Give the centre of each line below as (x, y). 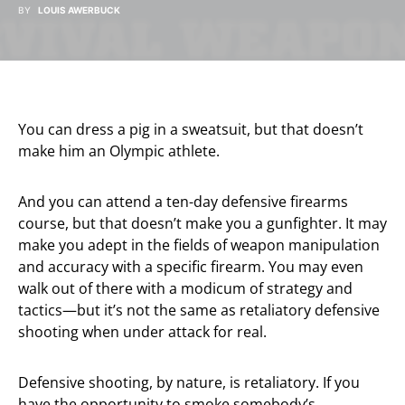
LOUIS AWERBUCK (79, 10)
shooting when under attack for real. (142, 332)
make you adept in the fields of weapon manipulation (199, 245)
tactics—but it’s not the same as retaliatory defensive (199, 310)
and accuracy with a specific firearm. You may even (191, 267)
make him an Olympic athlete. (119, 151)
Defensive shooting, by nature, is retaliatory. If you (189, 382)
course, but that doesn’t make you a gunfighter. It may (202, 223)
